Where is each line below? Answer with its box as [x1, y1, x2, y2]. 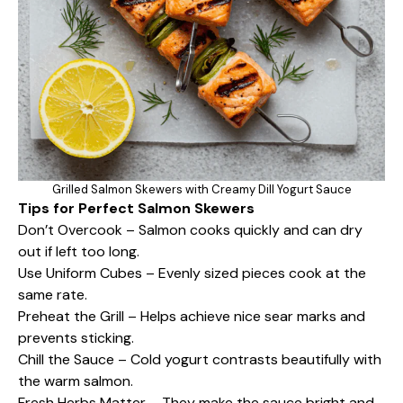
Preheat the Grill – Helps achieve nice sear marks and [18, 307, 365, 327]
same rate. [18, 285, 87, 305]
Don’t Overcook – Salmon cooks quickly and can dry [18, 220, 363, 240]
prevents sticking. [18, 328, 134, 348]
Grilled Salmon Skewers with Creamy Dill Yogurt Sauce [51, 182, 352, 198]
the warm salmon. [18, 372, 133, 391]
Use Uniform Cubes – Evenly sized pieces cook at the [18, 264, 366, 283]
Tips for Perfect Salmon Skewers [18, 199, 255, 219]
